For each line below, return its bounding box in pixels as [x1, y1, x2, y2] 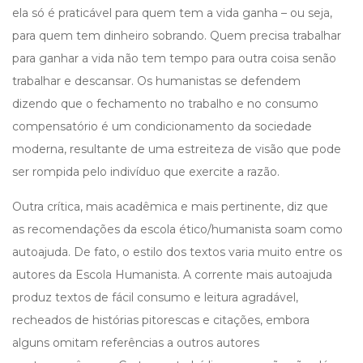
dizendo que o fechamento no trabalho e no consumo [12, 96, 318, 112]
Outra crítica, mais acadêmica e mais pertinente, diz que [12, 199, 328, 215]
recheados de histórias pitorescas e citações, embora [12, 313, 310, 328]
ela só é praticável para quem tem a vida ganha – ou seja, [12, 6, 332, 21]
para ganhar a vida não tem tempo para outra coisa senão [12, 51, 336, 66]
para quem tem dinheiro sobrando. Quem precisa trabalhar [12, 28, 341, 44]
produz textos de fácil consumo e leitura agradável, [12, 290, 298, 305]
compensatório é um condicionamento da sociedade [12, 119, 312, 135]
